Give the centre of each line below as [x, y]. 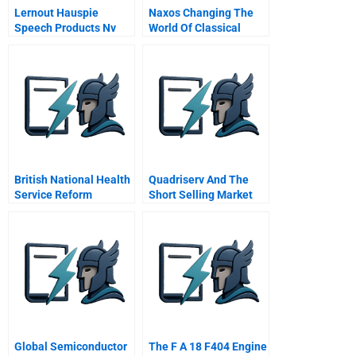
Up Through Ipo [53, 58]
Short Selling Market [201, 195]
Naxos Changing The [201, 13]
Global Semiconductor [71, 347]
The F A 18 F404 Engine [208, 347]
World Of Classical [195, 28]
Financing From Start [68, 43]
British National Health [72, 180]
